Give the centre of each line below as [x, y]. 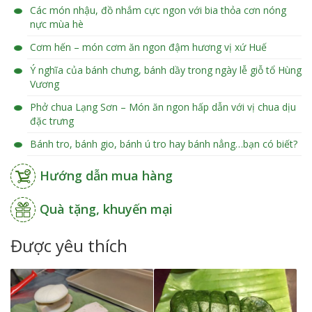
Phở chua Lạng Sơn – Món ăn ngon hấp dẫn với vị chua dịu [163, 107]
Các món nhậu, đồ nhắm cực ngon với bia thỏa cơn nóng [158, 10]
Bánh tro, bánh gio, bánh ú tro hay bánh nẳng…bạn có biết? [164, 144]
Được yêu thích [69, 246]
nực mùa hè [57, 24]
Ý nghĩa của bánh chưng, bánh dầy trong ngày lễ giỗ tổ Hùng [166, 70]
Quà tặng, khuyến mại [106, 209]
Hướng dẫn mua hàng [106, 176]
